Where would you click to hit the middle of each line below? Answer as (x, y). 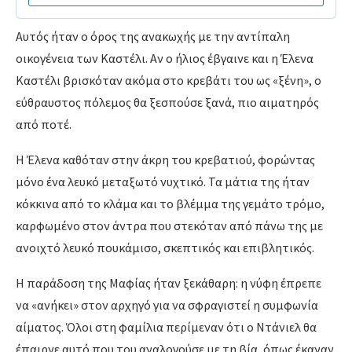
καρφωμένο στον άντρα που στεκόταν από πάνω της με (169, 225)
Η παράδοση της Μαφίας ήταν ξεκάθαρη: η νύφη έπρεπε (169, 283)
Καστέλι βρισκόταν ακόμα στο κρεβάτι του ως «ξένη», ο (169, 80)
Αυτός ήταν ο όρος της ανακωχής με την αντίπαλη (153, 36)
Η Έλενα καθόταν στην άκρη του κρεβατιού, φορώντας (165, 159)
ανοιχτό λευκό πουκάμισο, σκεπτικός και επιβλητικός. (165, 247)
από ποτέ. (44, 124)
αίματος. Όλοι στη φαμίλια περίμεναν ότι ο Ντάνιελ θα (166, 327)
